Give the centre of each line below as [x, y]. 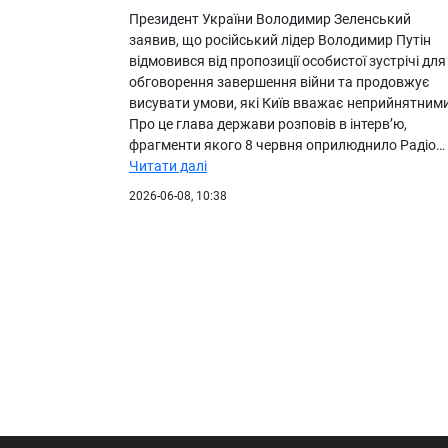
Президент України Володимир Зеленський [270, 18]
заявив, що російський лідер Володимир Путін [280, 39]
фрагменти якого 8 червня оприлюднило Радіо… [287, 144]
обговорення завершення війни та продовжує [279, 81]
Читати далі [168, 165]
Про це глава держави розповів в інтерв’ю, [268, 123]
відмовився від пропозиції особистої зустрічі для [287, 60]
